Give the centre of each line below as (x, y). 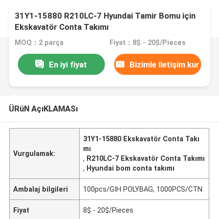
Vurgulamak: (34, 153)
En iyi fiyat (68, 64)
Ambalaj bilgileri (41, 189)
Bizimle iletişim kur (165, 64)
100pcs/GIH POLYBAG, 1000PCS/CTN (143, 189)
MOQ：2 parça (39, 43)
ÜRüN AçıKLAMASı (43, 108)
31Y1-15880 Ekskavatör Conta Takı (142, 139)
